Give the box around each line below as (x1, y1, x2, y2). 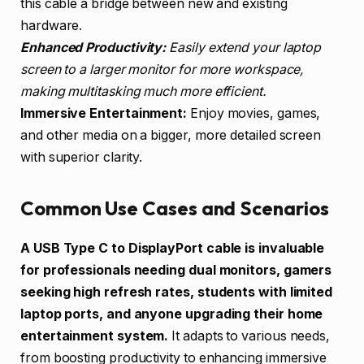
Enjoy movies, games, (187, 105, 321, 121)
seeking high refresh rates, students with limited (20, 284, 333, 300)
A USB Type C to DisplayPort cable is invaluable (20, 240, 325, 256)
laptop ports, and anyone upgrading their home (20, 305, 323, 322)
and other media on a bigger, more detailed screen (20, 127, 322, 143)
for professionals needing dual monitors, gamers (20, 262, 332, 278)
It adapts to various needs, (168, 327, 331, 344)
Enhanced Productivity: (20, 39, 167, 55)
